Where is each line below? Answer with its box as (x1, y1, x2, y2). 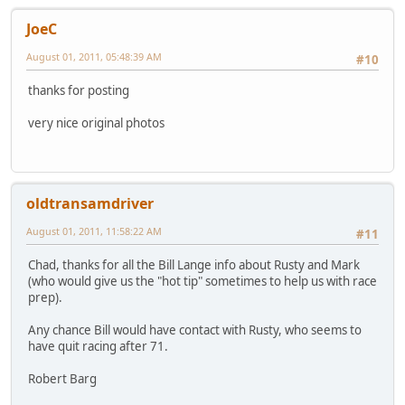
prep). (28, 289, 65, 306)
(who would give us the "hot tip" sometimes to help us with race (28, 273, 377, 290)
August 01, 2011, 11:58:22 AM (26, 223, 162, 238)
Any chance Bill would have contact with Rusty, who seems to (28, 322, 362, 339)
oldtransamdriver (26, 193, 154, 213)
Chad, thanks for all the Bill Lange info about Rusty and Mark (28, 257, 360, 274)
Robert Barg (28, 371, 97, 388)
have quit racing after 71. (28, 338, 168, 355)
